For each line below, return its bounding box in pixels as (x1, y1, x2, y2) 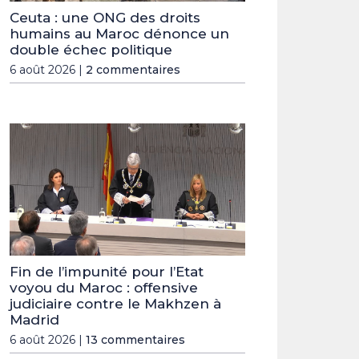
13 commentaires (86, 332, 185, 347)
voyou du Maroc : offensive (10, 279, 198, 296)
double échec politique (10, 41, 172, 58)
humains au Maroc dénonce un (10, 25, 229, 42)
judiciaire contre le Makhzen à (10, 295, 221, 312)
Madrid (10, 311, 59, 328)
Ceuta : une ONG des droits (10, 9, 200, 26)
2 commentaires (86, 62, 180, 77)
